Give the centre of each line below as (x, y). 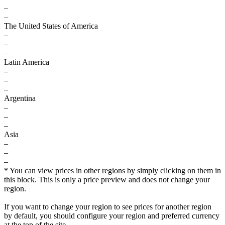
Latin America (27, 62)
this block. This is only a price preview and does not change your (107, 180)
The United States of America (51, 26)
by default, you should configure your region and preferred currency (112, 216)
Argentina (20, 98)
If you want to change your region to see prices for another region (108, 207)
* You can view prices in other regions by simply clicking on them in (113, 171)
